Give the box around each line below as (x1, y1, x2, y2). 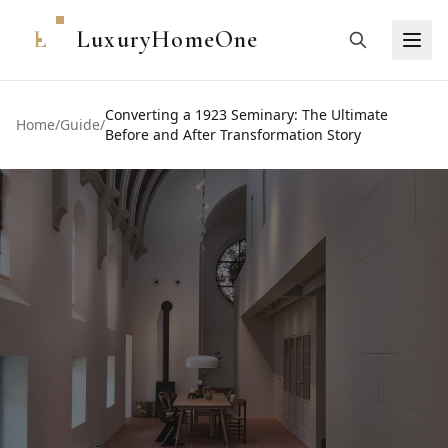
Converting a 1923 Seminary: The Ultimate (105, 105, 388, 124)
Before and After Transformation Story (105, 125, 361, 144)
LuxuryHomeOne (76, 25, 259, 54)
